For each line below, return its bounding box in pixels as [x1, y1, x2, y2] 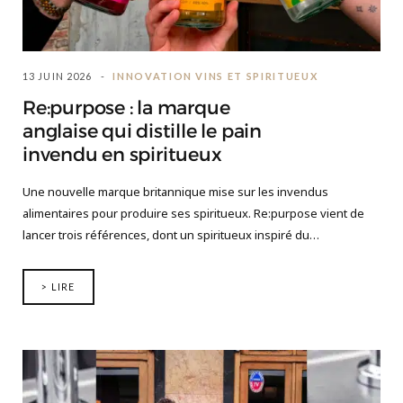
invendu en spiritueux [22, 143, 222, 167]
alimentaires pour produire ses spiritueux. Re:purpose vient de [22, 205, 364, 222]
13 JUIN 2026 [22, 70, 93, 83]
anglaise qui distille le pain [22, 120, 262, 144]
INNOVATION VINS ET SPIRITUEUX [112, 70, 318, 83]
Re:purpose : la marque [22, 96, 230, 121]
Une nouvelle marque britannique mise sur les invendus [22, 184, 328, 201]
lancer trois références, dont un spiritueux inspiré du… [22, 227, 319, 244]
